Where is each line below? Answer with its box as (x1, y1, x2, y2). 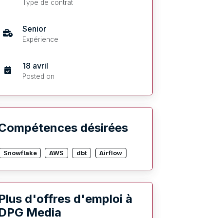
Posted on (22, 72, 54, 80)
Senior (22, 23, 46, 34)
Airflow (99, 149, 123, 157)
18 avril (22, 60, 48, 71)
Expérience (22, 35, 58, 43)
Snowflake (3, 149, 37, 157)
